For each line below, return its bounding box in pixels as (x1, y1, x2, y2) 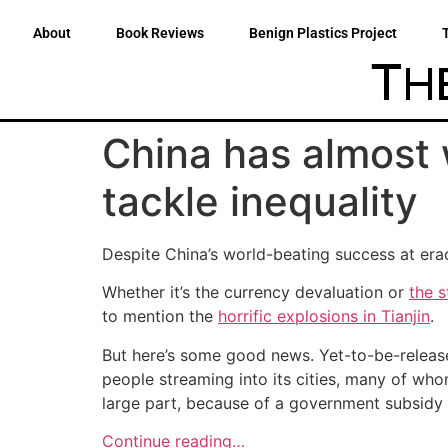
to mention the (102, 306, 218, 327)
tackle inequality (102, 177, 418, 226)
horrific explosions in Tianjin (218, 306, 430, 327)
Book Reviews (116, 25, 204, 41)
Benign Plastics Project (249, 25, 397, 41)
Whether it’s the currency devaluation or (102, 282, 409, 303)
